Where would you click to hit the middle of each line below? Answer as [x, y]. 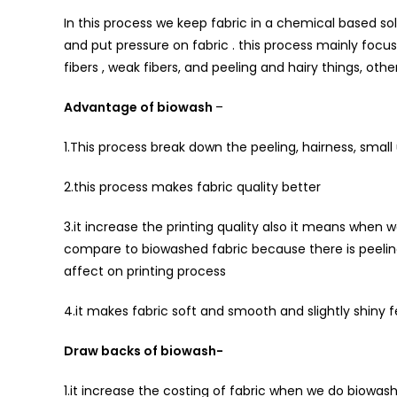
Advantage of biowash [140, 108]
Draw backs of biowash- [144, 351]
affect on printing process [145, 272]
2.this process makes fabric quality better [192, 187]
